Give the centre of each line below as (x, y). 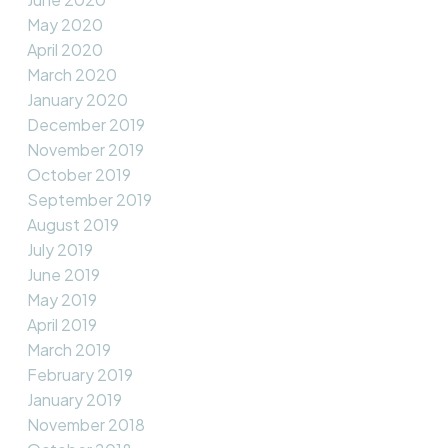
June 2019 (63, 275)
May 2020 (64, 25)
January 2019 (74, 400)
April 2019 (61, 325)
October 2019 (78, 175)
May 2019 (61, 300)
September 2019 (89, 200)
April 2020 (64, 50)
